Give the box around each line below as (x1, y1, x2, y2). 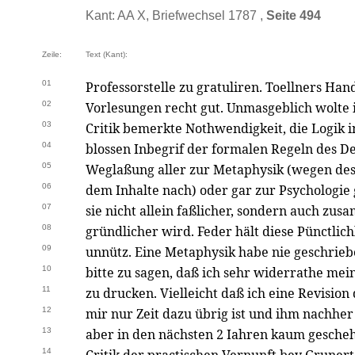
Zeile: (42, 50, 62, 59)
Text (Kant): (86, 50, 128, 59)
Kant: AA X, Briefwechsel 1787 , (86, 9, 266, 22)
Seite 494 (266, 9, 321, 22)
